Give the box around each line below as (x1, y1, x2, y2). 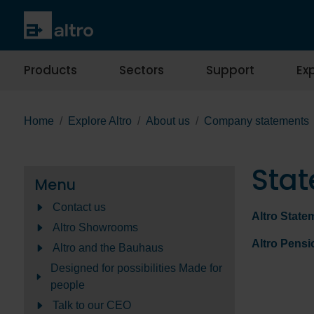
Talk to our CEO (53, 299, 131, 312)
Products (24, 62, 77, 79)
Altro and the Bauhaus (53, 242, 163, 254)
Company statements (204, 115, 309, 128)
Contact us (53, 201, 106, 214)
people (50, 279, 86, 292)
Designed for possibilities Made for (50, 262, 223, 275)
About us (146, 115, 190, 128)
